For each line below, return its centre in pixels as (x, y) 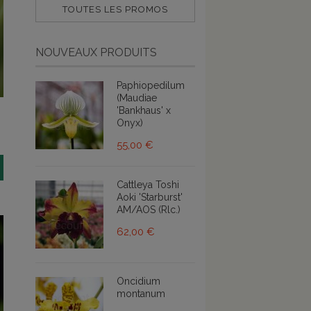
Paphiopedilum (151, 85)
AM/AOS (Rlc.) (149, 209)
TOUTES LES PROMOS (115, 9)
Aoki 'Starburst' (150, 197)
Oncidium (138, 281)
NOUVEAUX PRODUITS (96, 52)
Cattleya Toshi (148, 184)
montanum (141, 293)
